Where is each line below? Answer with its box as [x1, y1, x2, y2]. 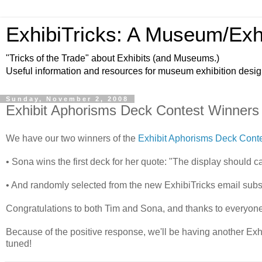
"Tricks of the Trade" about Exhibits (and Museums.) [6, 53, 219, 63]
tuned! [6, 238, 32, 249]
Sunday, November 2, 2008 [6, 95, 129, 102]
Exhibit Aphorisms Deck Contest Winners [6, 102, 259, 118]
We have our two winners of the [6, 133, 138, 143]
